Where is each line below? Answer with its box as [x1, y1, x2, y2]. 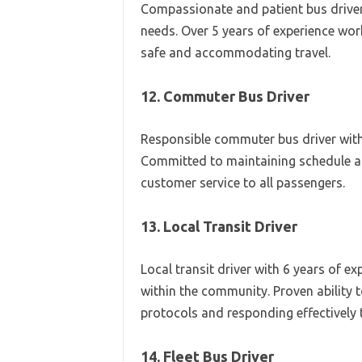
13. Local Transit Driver [140, 218, 297, 234]
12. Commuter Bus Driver [140, 88, 309, 104]
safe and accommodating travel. [140, 45, 330, 60]
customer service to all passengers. [140, 175, 345, 190]
